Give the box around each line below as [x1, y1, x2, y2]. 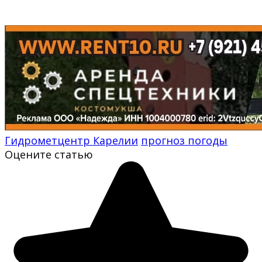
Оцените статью [5, 147, 93, 161]
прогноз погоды [141, 133, 227, 147]
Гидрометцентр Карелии [5, 133, 138, 147]
